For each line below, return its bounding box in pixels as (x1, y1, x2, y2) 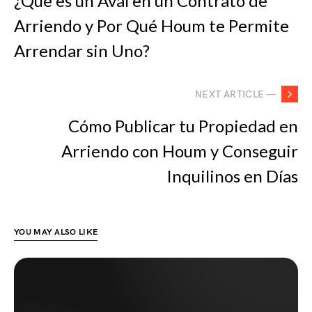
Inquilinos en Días (166, 166, 298, 186)
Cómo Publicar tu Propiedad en (68, 116, 298, 136)
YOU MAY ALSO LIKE (14, 227, 98, 237)
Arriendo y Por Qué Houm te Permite (14, 15, 289, 36)
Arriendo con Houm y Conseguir (61, 141, 298, 161)
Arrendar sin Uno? (14, 40, 150, 61)
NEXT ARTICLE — (195, 88, 276, 100)
